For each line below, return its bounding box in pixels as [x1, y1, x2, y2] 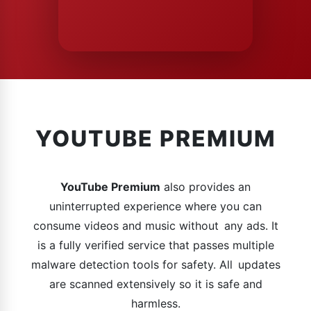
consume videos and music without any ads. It [33, 219, 278, 233]
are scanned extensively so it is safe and [49, 277, 262, 291]
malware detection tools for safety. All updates [31, 258, 280, 271]
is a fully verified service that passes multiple [37, 238, 274, 252]
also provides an [160, 180, 251, 194]
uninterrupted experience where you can [49, 199, 262, 213]
